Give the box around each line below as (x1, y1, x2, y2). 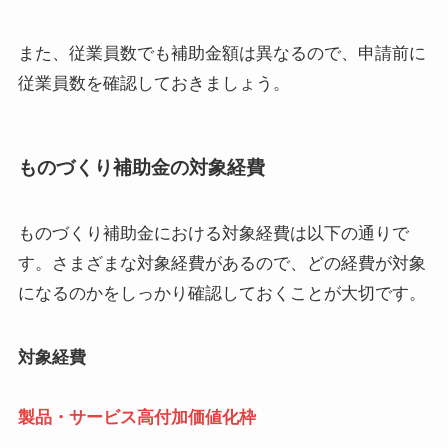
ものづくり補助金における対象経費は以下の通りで (17, 223, 409, 243)
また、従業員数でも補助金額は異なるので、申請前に (17, 44, 426, 64)
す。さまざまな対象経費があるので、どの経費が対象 (17, 253, 426, 273)
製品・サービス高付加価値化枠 (17, 407, 256, 427)
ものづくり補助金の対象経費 (17, 157, 265, 179)
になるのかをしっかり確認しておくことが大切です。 (17, 283, 426, 303)
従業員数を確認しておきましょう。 (17, 74, 290, 94)
